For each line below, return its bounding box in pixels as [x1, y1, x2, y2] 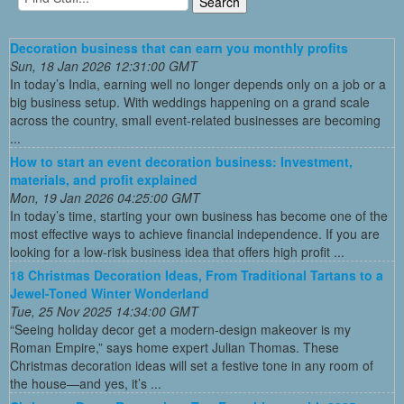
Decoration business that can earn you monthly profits [10, 39, 348, 58]
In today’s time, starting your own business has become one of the [10, 207, 388, 225]
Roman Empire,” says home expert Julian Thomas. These [10, 338, 339, 357]
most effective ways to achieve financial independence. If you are [10, 225, 380, 243]
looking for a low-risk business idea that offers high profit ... [10, 243, 344, 262]
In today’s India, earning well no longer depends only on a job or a [10, 75, 386, 94]
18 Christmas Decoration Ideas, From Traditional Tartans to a [10, 266, 383, 285]
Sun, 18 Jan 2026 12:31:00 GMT [10, 57, 197, 76]
